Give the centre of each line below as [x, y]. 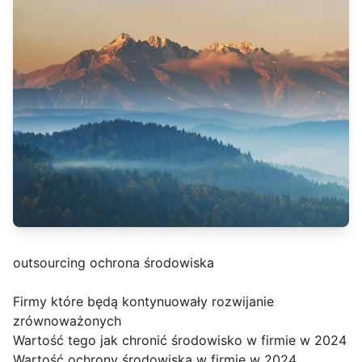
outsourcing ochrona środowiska [114, 262]
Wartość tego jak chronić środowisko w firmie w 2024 [180, 340]
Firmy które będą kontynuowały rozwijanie [143, 301]
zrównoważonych [67, 320]
